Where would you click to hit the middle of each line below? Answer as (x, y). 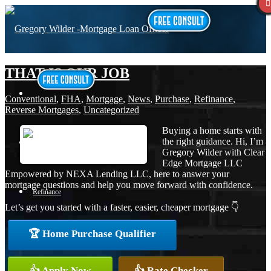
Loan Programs (55, 241)
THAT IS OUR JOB (67, 73)
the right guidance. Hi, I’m (213, 141)
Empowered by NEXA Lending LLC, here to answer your (117, 174)
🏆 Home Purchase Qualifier (92, 233)
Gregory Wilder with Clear (213, 152)
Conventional (31, 99)
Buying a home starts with (212, 130)
